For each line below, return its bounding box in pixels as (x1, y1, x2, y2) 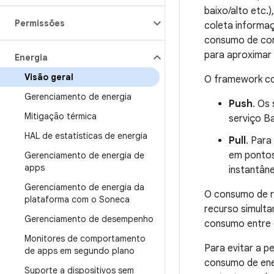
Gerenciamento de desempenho (24, 213, 154, 224)
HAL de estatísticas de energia (24, 130, 147, 141)
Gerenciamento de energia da (24, 182, 144, 193)
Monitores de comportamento (24, 233, 146, 244)
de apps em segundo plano (24, 245, 135, 256)
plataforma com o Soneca (24, 194, 130, 205)
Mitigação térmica (24, 111, 97, 122)
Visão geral (24, 72, 73, 83)
